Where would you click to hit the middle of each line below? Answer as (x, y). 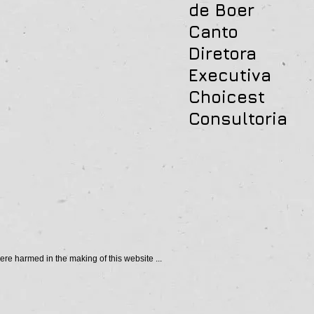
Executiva (230, 75)
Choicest (227, 97)
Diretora (223, 53)
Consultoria (238, 118)
